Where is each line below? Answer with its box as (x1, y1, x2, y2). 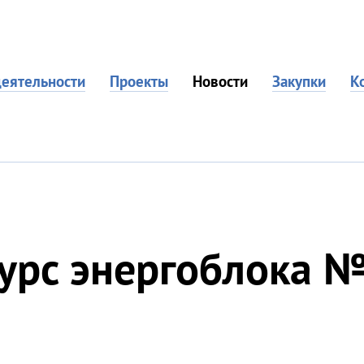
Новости (193, 71, 248, 91)
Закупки (272, 71, 326, 91)
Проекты (110, 71, 168, 91)
